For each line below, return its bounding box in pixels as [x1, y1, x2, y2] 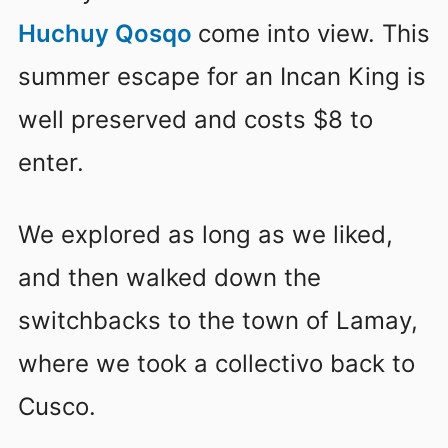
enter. [18, 147, 84, 177]
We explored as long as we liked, [18, 219, 393, 249]
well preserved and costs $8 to [18, 104, 373, 134]
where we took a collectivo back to [18, 348, 415, 378]
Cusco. [18, 391, 96, 421]
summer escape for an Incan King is [18, 61, 426, 91]
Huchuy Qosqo [18, 18, 198, 48]
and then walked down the [18, 262, 321, 292]
